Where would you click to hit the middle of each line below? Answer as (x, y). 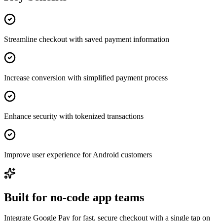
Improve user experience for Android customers (78, 154)
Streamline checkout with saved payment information (87, 39)
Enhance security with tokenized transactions (74, 116)
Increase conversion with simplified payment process (86, 77)
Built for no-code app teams (74, 197)
